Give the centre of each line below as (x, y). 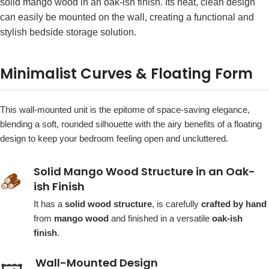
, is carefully (177, 204)
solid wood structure (108, 204)
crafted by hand (234, 204)
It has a (49, 204)
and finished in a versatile (160, 219)
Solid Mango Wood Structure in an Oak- (144, 172)
